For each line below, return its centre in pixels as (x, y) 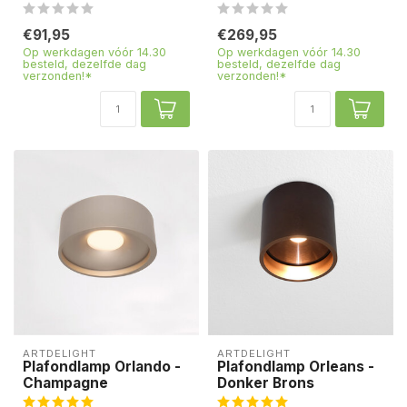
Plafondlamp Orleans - (296, 367)
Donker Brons (266, 383)
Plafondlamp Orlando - (102, 367)
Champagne (65, 383)
